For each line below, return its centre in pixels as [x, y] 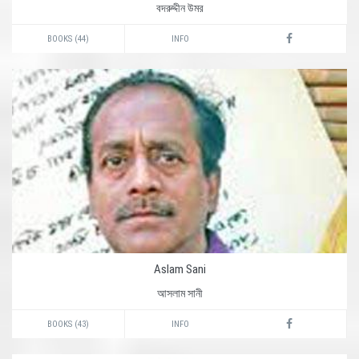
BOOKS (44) [68, 39]
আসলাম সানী [179, 293]
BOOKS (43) [68, 324]
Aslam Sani [179, 269]
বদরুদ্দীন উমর [179, 8]
